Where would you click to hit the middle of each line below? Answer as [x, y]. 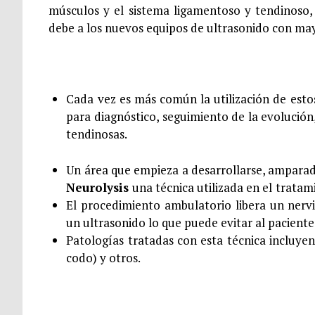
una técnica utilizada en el [202, 187]
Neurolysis [99, 187]
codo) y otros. [104, 257]
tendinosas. [97, 134]
